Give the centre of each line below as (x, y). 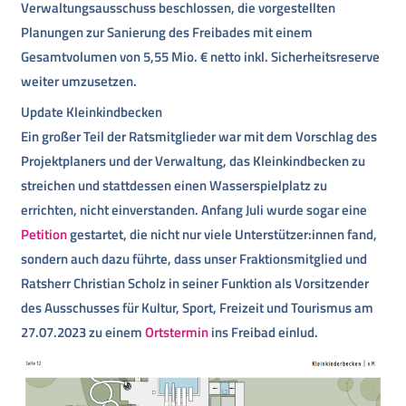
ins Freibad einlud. (265, 333)
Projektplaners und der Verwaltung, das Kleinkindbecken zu (193, 161)
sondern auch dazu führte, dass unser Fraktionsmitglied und (194, 259)
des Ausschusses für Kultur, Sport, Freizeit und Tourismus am (198, 308)
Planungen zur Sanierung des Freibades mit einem (167, 32)
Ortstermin (179, 333)
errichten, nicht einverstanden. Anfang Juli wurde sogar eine (194, 210)
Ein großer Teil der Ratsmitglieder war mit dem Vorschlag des (199, 137)
